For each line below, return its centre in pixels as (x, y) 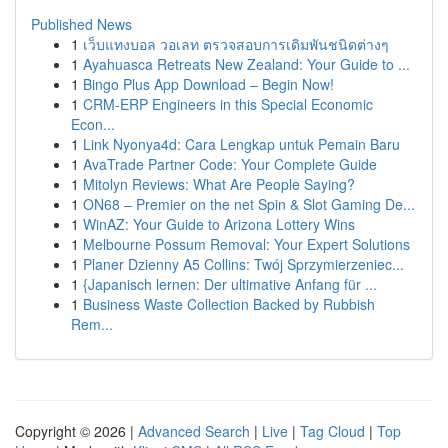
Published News (81, 24)
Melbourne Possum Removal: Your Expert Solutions (246, 244)
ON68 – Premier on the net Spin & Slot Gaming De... (249, 204)
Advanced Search (194, 431)
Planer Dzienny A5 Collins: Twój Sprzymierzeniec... (243, 264)
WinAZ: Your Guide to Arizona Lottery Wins (219, 224)
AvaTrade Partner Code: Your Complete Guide (230, 164)
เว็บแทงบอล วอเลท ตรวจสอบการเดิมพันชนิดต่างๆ (236, 44)
